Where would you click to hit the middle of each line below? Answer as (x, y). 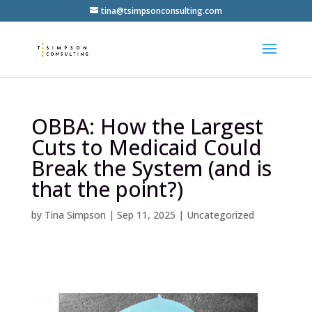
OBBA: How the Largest (147, 126)
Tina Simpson (75, 215)
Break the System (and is (151, 168)
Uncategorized (220, 215)
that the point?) (107, 189)
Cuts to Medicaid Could (146, 147)
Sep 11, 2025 (146, 215)
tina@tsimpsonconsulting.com (161, 11)
